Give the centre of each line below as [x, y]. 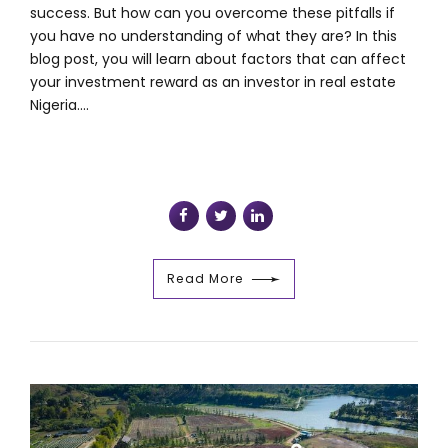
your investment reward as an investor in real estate [213, 81]
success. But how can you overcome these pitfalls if [212, 12]
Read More [206, 278]
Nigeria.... [59, 104]
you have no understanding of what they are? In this [213, 35]
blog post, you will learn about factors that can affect [218, 58]
